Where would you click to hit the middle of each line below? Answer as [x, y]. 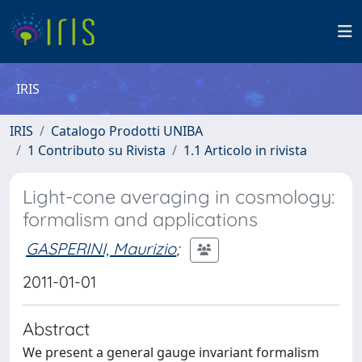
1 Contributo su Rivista [97, 150]
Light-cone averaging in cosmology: [179, 197]
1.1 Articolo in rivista [245, 150]
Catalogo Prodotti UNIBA [127, 131]
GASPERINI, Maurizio [101, 248]
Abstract [56, 328]
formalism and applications [140, 219]
